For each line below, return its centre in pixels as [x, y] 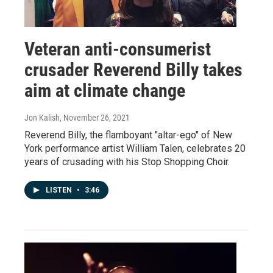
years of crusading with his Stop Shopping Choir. [127, 162]
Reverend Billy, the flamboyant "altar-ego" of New [128, 135]
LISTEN [60, 190]
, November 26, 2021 [95, 118]
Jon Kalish [42, 118]
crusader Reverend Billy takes [133, 70]
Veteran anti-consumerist [118, 49]
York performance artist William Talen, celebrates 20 [135, 149]
